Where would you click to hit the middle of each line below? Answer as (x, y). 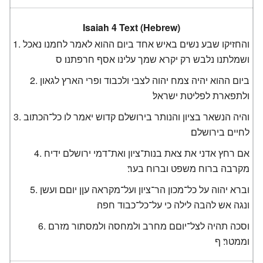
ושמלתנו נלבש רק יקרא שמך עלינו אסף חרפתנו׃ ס (153, 59)
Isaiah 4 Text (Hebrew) (131, 27)
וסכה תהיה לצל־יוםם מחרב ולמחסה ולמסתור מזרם (149, 225)
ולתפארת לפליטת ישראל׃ (201, 95)
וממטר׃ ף (232, 241)
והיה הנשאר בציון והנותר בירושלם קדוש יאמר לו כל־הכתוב (137, 116)
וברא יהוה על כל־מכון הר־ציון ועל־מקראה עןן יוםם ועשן (145, 189)
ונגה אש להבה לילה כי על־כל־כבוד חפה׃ (173, 204)
